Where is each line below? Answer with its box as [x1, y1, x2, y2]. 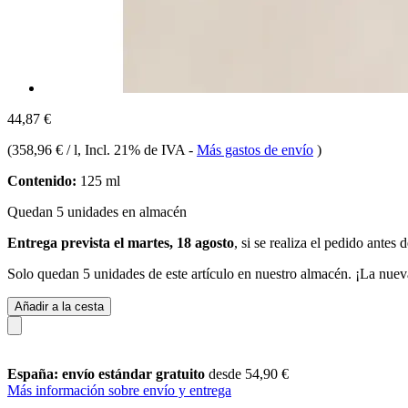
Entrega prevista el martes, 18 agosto [7, 234, 234, 250]
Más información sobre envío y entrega [7, 382, 231, 398]
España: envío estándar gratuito [7, 365, 209, 382]
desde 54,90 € [209, 365, 289, 382]
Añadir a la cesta [15, 299, 104, 313]
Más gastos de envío [197, 141, 313, 158]
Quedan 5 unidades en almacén [7, 203, 187, 219]
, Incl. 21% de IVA [77, 141, 189, 158]
